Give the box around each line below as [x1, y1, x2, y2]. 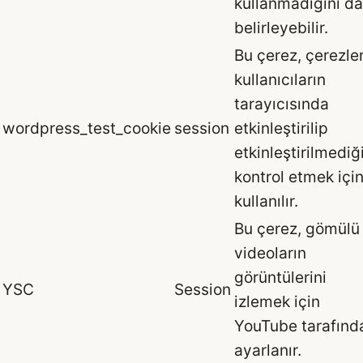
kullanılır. [234, 191, 298, 211]
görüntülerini [234, 267, 327, 288]
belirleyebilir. [234, 18, 328, 38]
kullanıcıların [234, 70, 326, 90]
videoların [234, 243, 306, 263]
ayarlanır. [234, 340, 301, 361]
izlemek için [234, 292, 320, 312]
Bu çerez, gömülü [234, 219, 360, 239]
